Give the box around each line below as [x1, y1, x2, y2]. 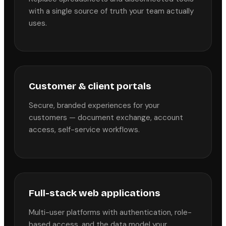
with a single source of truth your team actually [29, 6, 194, 16]
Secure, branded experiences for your [29, 100, 159, 111]
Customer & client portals [29, 80, 151, 92]
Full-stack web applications [29, 187, 160, 199]
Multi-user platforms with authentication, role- [29, 207, 192, 217]
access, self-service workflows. [29, 125, 140, 135]
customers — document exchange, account [29, 112, 183, 123]
